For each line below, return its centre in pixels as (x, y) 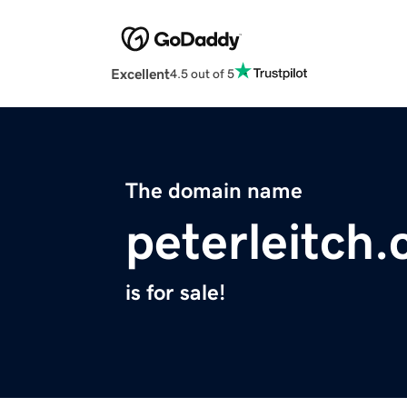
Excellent (140, 74)
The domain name (214, 191)
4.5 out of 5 (202, 73)
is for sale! (175, 293)
